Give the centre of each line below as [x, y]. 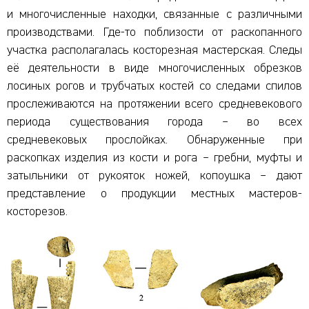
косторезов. [37, 212]
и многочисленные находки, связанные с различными [154, 15]
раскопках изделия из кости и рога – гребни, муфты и [154, 158]
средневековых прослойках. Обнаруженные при [154, 140]
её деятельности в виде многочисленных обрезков [154, 69]
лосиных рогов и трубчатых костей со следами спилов [154, 87]
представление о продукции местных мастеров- [154, 194]
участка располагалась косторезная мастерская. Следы [154, 51]
